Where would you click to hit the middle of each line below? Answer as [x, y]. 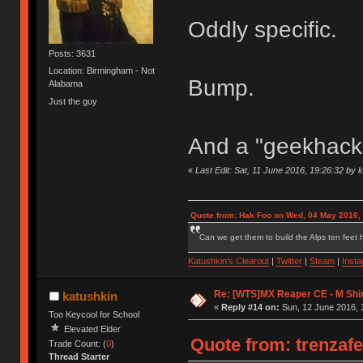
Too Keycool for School [94, 314]
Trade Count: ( [78, 343]
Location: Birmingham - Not [102, 71]
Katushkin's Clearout [228, 261]
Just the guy [73, 101]
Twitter [289, 261]
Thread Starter [79, 356]
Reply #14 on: [250, 307]
